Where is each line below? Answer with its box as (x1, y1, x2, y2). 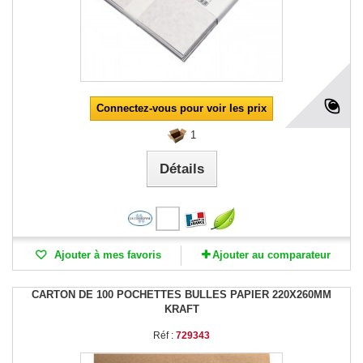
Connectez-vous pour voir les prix (96, 101, 267, 114)
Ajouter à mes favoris (50, 248, 161, 261)
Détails (159, 160, 204, 177)
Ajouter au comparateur (211, 248, 331, 261)
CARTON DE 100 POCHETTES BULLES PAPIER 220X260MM (32, 288, 331, 301)
